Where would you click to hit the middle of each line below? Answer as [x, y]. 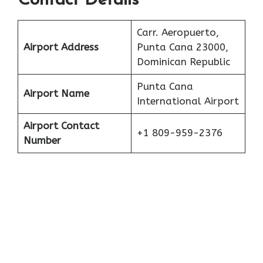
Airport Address [61, 47]
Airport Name [56, 94]
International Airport [188, 101]
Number [42, 141]
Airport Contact [61, 126]
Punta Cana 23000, [182, 47]
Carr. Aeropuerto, [178, 33]
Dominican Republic [183, 62]
